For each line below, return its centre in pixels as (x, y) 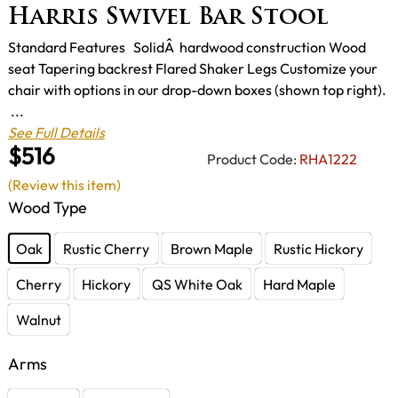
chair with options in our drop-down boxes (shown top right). (197, 90)
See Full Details (56, 133)
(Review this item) (64, 184)
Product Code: (252, 159)
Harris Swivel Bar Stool (168, 19)
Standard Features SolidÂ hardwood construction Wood (187, 48)
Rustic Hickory (318, 248)
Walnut (39, 319)
